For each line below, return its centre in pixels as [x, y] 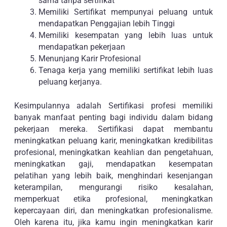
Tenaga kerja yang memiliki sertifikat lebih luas [126, 70]
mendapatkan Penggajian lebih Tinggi [106, 23]
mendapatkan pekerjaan [82, 47]
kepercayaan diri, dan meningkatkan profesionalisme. [113, 210]
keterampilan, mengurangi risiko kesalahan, [113, 187]
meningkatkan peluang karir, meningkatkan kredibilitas [113, 140]
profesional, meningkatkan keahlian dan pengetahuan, [113, 152]
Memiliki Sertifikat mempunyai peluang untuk [126, 12]
